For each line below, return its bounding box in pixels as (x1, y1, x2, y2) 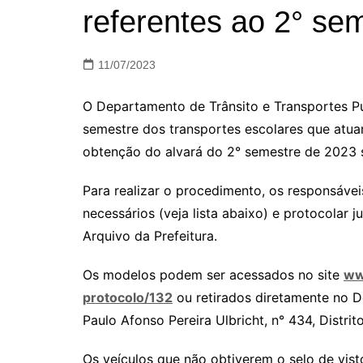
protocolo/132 (83, 289, 173, 305)
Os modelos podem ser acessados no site (83, 267, 344, 283)
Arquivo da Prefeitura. (83, 228, 217, 244)
